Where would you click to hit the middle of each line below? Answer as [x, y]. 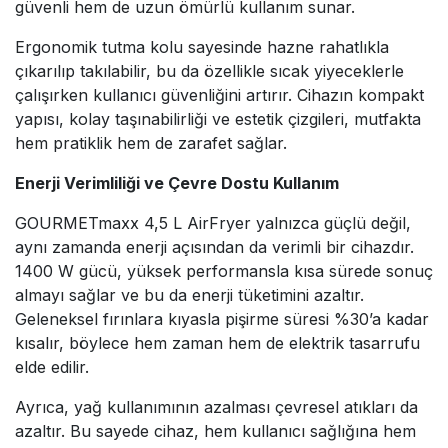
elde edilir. [52, 366]
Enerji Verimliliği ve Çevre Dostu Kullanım [177, 182]
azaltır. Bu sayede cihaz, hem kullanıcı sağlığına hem [215, 430]
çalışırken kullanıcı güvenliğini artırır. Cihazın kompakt [219, 94]
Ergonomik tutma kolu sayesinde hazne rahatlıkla [202, 46]
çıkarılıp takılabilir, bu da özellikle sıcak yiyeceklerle [209, 70]
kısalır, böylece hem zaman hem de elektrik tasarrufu [217, 342]
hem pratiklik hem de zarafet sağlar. [151, 142]
